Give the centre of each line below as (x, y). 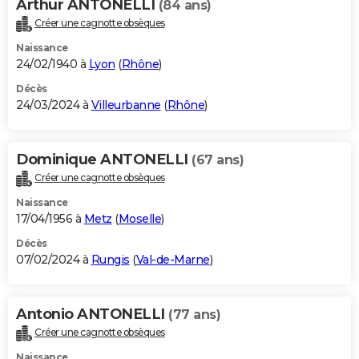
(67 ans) (218, 159)
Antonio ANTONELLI (92, 314)
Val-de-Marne (173, 259)
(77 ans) (194, 314)
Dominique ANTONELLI (104, 159)
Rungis (110, 259)
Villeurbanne (126, 105)
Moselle (139, 218)
